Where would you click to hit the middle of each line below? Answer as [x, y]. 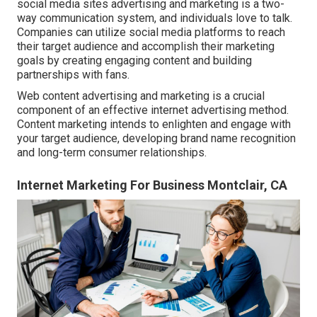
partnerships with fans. [73, 75]
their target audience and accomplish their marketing [146, 47]
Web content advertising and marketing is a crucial [141, 96]
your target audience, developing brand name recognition [156, 139]
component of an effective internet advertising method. [153, 110]
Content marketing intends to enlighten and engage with [154, 125]
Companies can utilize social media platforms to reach [151, 33]
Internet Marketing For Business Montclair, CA [152, 185]
